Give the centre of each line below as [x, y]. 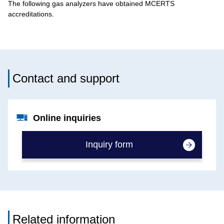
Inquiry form [109, 144]
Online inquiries [67, 118]
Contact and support [66, 78]
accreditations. [31, 14]
